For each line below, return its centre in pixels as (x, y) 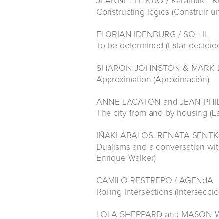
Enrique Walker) (126, 158)
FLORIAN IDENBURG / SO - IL (153, 35)
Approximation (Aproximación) (153, 80)
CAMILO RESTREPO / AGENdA (155, 181)
